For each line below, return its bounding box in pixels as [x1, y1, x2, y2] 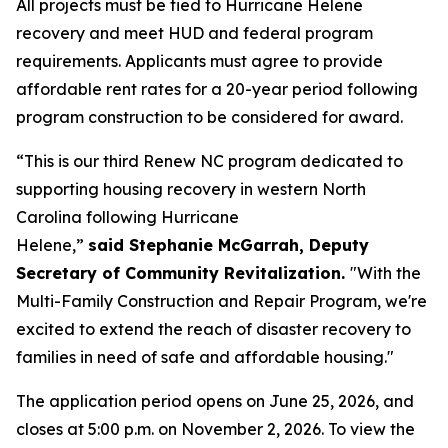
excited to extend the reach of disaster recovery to [16, 319, 411, 339]
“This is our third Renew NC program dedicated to [16, 151, 403, 171]
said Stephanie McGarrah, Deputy [88, 235, 369, 255]
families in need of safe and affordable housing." [16, 347, 394, 367]
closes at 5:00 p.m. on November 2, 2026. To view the [16, 419, 415, 439]
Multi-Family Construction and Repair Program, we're [16, 291, 427, 311]
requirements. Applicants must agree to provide [16, 51, 383, 71]
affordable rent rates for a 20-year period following [16, 79, 418, 99]
